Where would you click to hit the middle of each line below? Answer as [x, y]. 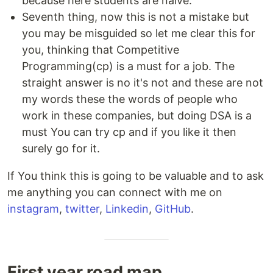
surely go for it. [61, 148]
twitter [82, 208]
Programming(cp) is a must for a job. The [128, 66]
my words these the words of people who [130, 99]
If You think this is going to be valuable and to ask [136, 175]
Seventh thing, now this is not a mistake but [136, 16]
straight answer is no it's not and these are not [143, 82]
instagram [33, 208]
